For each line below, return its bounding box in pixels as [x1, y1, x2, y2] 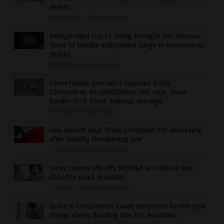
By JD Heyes [85, 108, 114, 115]
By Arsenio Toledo [84, 184, 129, 191]
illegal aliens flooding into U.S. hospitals [49, 211, 177, 220]
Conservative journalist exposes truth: [49, 79, 170, 88]
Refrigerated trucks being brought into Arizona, [49, 32, 201, 41]
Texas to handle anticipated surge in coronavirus [49, 41, 203, 50]
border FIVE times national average [49, 97, 162, 106]
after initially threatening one [49, 135, 142, 144]
